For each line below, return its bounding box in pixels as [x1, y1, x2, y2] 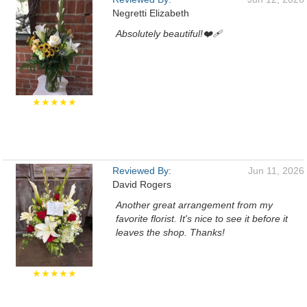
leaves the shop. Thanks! [116, 227, 225, 238]
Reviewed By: [112, 165, 171, 176]
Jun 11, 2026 [248, 165, 304, 176]
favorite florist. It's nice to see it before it [116, 213, 288, 224]
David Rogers [112, 179, 171, 190]
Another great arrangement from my [116, 199, 273, 210]
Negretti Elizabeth [112, 8, 189, 19]
